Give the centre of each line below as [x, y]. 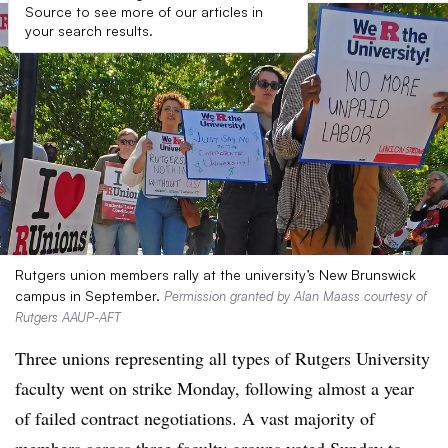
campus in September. [89, 295]
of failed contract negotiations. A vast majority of [195, 418]
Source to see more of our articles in [144, 11]
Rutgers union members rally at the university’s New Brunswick [215, 274]
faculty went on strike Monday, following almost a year [214, 388]
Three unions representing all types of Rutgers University [222, 358]
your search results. [89, 30]
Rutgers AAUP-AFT [68, 317]
